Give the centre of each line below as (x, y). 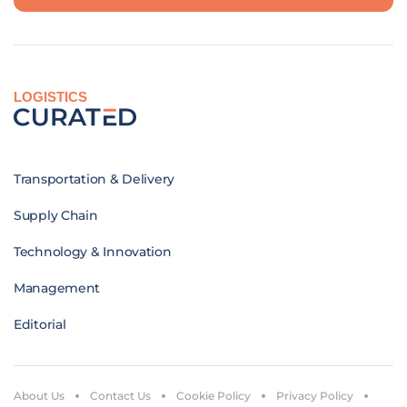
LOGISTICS (50, 97)
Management (57, 288)
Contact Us (120, 396)
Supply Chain (56, 216)
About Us (39, 396)
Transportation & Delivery (94, 179)
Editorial (40, 325)
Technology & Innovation (93, 252)
